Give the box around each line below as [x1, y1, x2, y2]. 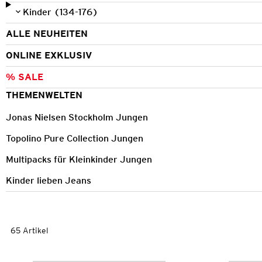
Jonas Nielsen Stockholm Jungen [6, 111, 148, 123]
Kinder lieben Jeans [6, 174, 91, 186]
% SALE [6, 71, 43, 82]
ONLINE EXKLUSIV [6, 49, 92, 61]
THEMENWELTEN [6, 89, 82, 101]
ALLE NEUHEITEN [6, 27, 88, 39]
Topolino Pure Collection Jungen [6, 132, 143, 144]
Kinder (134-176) [22, 6, 98, 18]
